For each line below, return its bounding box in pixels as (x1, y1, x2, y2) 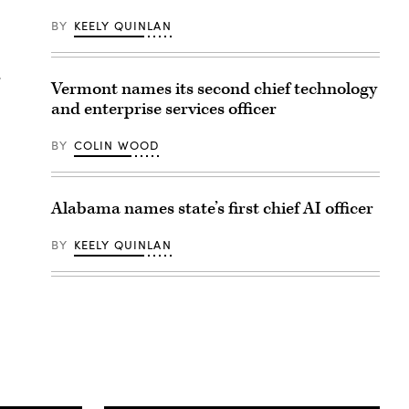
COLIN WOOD (73, 136, 160, 153)
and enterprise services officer (51, 97, 277, 121)
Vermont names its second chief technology (51, 77, 377, 100)
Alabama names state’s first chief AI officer (51, 196, 373, 220)
